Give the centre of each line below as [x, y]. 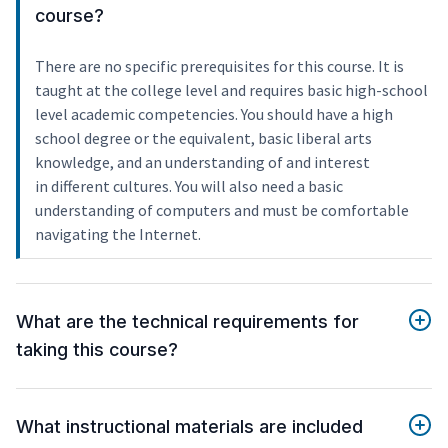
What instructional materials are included [189, 427]
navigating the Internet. [118, 234]
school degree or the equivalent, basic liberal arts [203, 138]
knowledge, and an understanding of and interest [202, 162]
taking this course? [97, 350]
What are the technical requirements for [187, 322]
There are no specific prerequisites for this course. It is [219, 66]
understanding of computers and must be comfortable [222, 210]
